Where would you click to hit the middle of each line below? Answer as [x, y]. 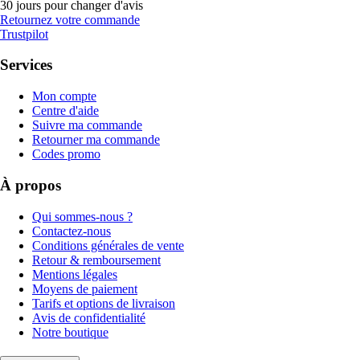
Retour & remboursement [96, 260]
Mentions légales [75, 274]
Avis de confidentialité [89, 317]
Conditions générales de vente [108, 245]
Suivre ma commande [87, 125]
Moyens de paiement [85, 288]
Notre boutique [70, 332]
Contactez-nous [72, 231]
